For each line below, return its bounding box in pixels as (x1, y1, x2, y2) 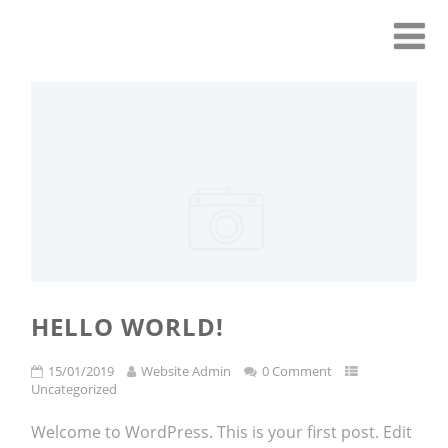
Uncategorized (31, 380, 118, 398)
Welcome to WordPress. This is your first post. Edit (31, 421, 413, 443)
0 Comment (262, 362, 333, 380)
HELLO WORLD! (31, 310, 225, 343)
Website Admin (141, 362, 232, 380)
